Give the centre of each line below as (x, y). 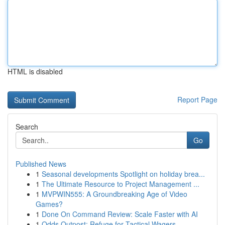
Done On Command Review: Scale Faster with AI (120, 214)
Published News (41, 164)
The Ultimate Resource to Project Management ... (121, 184)
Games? (49, 204)
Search (27, 127)
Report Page (197, 99)
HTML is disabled (35, 71)
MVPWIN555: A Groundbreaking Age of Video (115, 194)
